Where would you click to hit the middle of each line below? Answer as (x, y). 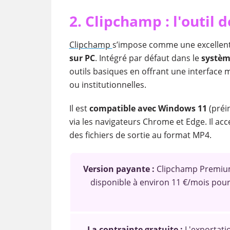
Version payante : (120, 169)
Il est (78, 108)
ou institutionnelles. (108, 85)
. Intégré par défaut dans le (148, 58)
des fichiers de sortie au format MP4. (140, 135)
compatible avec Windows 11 (148, 108)
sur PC (82, 58)
